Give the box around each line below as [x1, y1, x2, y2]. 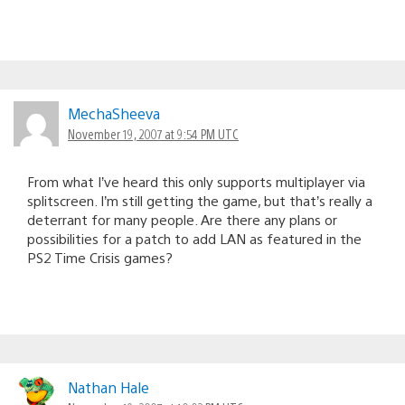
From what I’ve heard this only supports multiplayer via [27, 172, 365, 190]
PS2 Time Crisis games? [27, 248, 173, 266]
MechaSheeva [68, 103, 160, 123]
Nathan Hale [68, 377, 149, 397]
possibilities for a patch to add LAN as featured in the [27, 229, 362, 247]
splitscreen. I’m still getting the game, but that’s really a [27, 191, 372, 209]
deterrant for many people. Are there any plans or [27, 210, 337, 228]
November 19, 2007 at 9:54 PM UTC [68, 125, 239, 142]
